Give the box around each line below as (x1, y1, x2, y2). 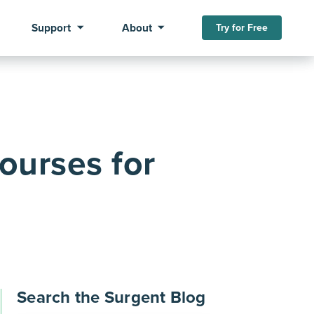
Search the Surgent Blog (17, 287, 206, 308)
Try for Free (215, 22, 268, 34)
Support (32, 22, 71, 35)
